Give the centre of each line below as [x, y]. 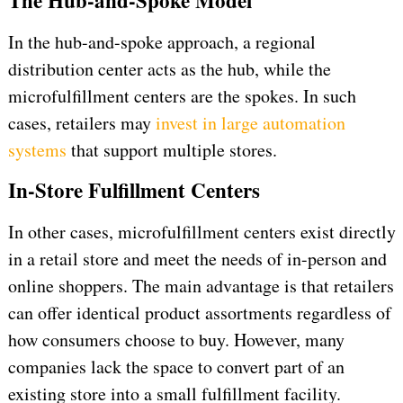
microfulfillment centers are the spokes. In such [182, 96]
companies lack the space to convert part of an [176, 367]
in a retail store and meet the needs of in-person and [197, 259]
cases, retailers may [81, 123]
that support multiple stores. [171, 150]
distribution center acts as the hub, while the [169, 69]
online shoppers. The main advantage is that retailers [201, 286]
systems [37, 150]
